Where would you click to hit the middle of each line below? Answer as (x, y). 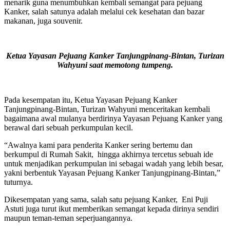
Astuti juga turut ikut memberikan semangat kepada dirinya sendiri (111, 209)
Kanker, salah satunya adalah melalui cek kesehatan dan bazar (104, 12)
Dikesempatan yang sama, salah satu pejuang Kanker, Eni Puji (106, 200)
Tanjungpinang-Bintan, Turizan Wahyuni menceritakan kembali (107, 109)
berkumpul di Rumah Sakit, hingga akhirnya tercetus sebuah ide (109, 155)
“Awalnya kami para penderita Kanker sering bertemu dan (98, 145)
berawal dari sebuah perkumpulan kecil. (69, 128)
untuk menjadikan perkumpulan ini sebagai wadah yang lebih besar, (115, 164)
